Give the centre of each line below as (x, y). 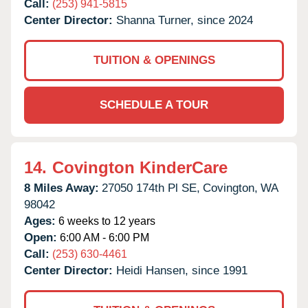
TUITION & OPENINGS (154, 60)
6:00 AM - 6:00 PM (103, 237)
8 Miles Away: (62, 188)
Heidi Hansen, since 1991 (182, 270)
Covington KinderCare (140, 167)
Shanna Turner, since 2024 (185, 20)
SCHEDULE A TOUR (154, 104)
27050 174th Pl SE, (151, 188)
